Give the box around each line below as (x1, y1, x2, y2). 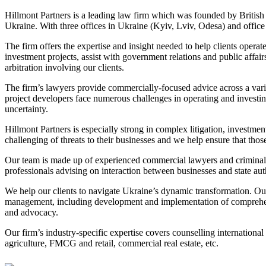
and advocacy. (5, 207, 58, 218)
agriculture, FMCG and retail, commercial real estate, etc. (5, 238, 218, 249)
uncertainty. (5, 104, 48, 115)
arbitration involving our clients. (5, 62, 124, 73)
